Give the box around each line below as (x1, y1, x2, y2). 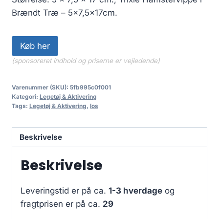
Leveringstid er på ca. (21, 186, 109, 196)
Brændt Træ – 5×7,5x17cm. (12, 7, 117, 18)
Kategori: (12, 92, 40, 100)
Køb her (20, 41, 50, 51)
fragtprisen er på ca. (21, 199, 103, 209)
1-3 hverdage (109, 186, 162, 196)
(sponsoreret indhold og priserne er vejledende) (12, 56, 160, 65)
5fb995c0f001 (70, 83, 111, 91)
